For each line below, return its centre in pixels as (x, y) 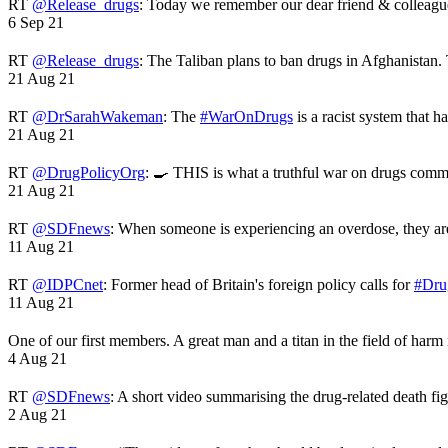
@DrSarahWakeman (97, 116)
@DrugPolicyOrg (88, 172)
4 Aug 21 (37, 358)
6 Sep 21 (36, 22)
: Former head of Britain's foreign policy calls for (258, 284)
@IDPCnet (67, 284)
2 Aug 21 (37, 414)
